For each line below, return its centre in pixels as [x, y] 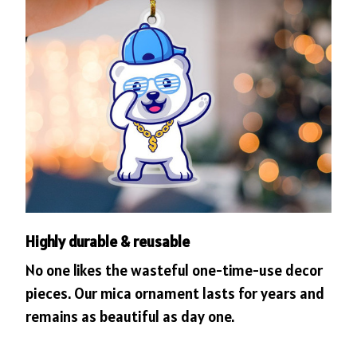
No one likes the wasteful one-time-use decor [174, 271]
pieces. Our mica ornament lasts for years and [175, 294]
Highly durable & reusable [108, 241]
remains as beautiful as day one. [130, 317]
